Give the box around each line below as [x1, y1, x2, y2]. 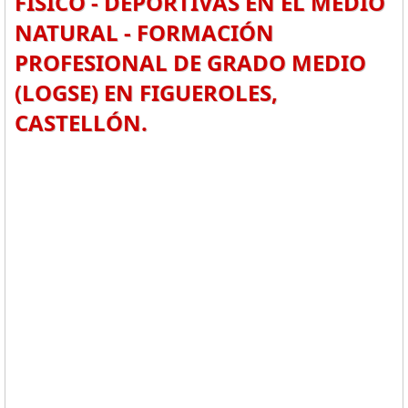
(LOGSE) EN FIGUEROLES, [15, 77, 278, 107]
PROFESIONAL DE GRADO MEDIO [15, 47, 366, 77]
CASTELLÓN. [15, 107, 148, 138]
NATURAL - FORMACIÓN [15, 17, 274, 47]
